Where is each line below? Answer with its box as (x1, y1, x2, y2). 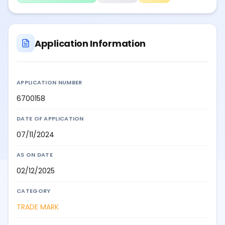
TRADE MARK (17, 202, 59, 212)
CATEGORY (17, 187, 51, 195)
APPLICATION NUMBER (17, 78, 82, 87)
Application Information (35, 37, 146, 50)
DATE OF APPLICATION (17, 115, 84, 123)
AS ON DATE (17, 151, 53, 159)
